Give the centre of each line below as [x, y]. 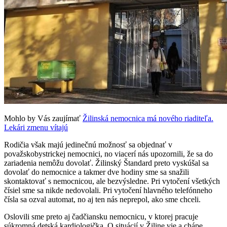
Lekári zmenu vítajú [36, 128]
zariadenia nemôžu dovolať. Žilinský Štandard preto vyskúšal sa [106, 163]
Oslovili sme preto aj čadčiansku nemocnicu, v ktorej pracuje [101, 217]
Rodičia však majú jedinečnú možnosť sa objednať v [88, 145]
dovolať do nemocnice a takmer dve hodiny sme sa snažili [97, 172]
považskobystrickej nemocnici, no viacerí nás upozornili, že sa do [108, 154]
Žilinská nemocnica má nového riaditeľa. [148, 119]
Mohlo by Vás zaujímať [43, 119]
